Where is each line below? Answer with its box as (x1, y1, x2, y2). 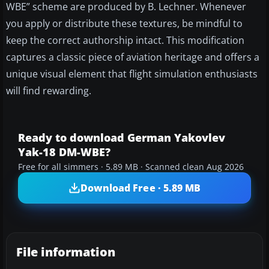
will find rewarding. (6, 84, 91, 98)
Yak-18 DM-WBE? (18, 145, 110, 160)
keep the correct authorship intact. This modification (6, 34, 244, 47)
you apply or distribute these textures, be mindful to (6, 17, 243, 31)
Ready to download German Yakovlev (18, 130, 225, 145)
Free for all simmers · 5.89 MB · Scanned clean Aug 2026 (18, 162, 244, 173)
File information (16, 244, 115, 261)
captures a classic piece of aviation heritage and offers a (6, 50, 259, 64)
